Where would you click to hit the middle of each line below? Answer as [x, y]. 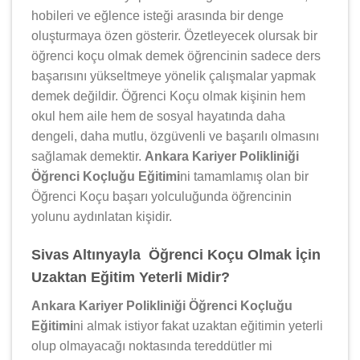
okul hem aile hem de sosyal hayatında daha [158, 116]
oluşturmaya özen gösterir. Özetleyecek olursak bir [174, 35]
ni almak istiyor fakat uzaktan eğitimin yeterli [198, 325]
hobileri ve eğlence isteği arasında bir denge [157, 15]
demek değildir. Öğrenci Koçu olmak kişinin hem [168, 96]
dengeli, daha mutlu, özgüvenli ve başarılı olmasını [175, 136]
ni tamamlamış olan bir [244, 176]
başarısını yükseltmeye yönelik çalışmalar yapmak [174, 76]
